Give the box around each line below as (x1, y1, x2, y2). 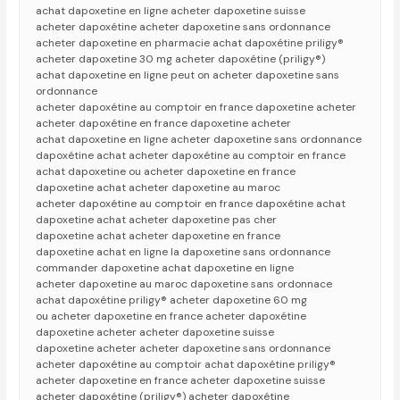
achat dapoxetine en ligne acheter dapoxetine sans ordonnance (36, 132, 362, 147)
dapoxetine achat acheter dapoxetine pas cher (36, 212, 278, 228)
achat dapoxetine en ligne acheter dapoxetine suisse (36, 4, 306, 19)
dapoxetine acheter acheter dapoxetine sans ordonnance (36, 341, 331, 356)
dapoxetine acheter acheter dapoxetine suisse (36, 325, 275, 340)
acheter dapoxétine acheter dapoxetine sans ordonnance (36, 20, 331, 35)
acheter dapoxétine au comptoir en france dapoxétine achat (36, 196, 346, 212)
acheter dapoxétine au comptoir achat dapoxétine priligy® (36, 357, 337, 372)
